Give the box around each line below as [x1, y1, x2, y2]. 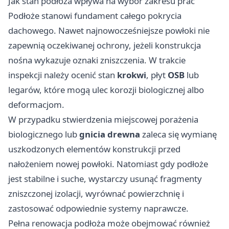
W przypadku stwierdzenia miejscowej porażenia [8, 113, 198, 125]
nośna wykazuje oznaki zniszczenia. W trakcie [8, 54, 186, 66]
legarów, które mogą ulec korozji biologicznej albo [8, 83, 204, 96]
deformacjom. [8, 98, 64, 110]
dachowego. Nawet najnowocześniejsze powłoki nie [8, 24, 210, 36]
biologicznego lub [8, 128, 79, 140]
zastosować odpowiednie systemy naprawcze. [8, 202, 189, 214]
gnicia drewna [79, 128, 140, 140]
